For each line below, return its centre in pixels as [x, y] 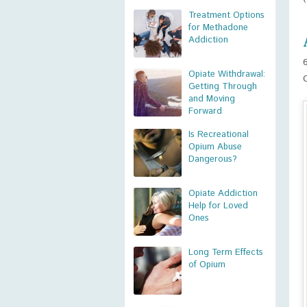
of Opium [207, 265]
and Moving [212, 99]
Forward [205, 111]
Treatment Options [226, 15]
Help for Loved [218, 206]
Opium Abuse [215, 147]
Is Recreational [219, 135]
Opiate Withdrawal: [227, 74]
